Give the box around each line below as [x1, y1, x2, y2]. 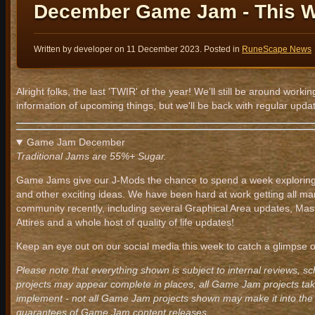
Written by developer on [34, 44, 127, 55]
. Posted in [200, 44, 242, 55]
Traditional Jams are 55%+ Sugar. [16, 150, 167, 162]
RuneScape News [242, 44, 311, 55]
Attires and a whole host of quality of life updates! [16, 217, 234, 229]
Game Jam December [26, 136, 125, 148]
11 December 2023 [127, 44, 200, 55]
